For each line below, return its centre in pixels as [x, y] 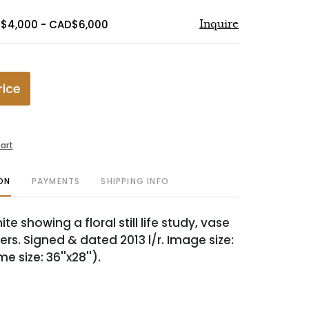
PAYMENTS [56, 181]
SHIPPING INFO [135, 181]
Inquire [219, 24]
